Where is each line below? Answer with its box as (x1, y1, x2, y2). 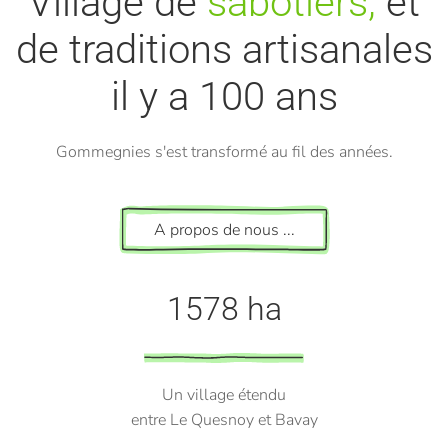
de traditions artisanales (15, 26, 433, 74)
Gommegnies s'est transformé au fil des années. (55, 141, 393, 164)
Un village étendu (162, 384, 286, 407)
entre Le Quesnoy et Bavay (130, 409, 318, 432)
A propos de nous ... (153, 219, 295, 242)
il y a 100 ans (110, 73, 338, 121)
